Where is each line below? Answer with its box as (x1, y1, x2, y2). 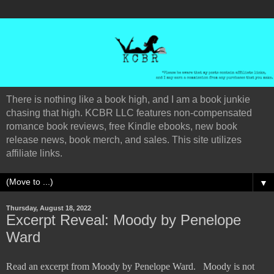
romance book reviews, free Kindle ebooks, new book (6, 121, 237, 131)
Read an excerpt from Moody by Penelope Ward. (6, 261, 203, 272)
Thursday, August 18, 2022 (6, 204, 91, 212)
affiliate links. (6, 148, 62, 158)
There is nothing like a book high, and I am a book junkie (6, 94, 250, 105)
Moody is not (203, 261, 254, 272)
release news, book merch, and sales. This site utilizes (6, 135, 242, 145)
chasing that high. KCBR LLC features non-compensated (6, 108, 252, 118)
